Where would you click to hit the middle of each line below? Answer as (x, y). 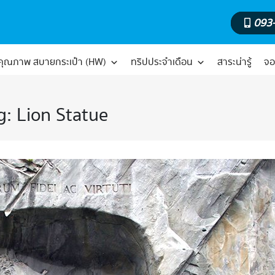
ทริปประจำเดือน (161, 63)
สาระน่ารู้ (234, 63)
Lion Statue (63, 116)
